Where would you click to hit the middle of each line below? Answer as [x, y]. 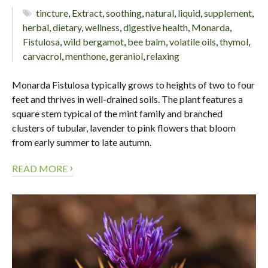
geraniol [126, 56]
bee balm [147, 41]
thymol [234, 41]
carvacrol [42, 56]
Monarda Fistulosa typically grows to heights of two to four [133, 84]
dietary [67, 27]
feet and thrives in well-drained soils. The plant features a [127, 99]
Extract [87, 13]
